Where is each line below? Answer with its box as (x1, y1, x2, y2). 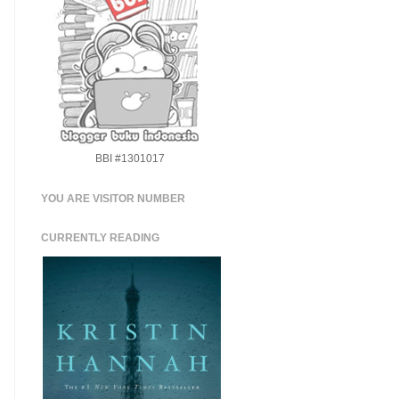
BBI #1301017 (95, 153, 165, 164)
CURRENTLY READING (41, 232, 159, 244)
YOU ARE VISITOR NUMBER (41, 192, 185, 205)
